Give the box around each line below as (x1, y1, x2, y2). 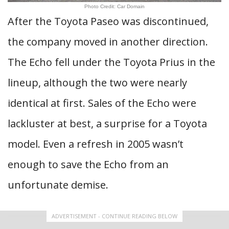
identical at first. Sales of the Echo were (8, 96, 196, 110)
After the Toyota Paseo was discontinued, (8, 14, 209, 28)
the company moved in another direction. (8, 35, 208, 49)
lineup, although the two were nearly (8, 76, 187, 89)
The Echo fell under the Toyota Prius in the (8, 55, 215, 69)
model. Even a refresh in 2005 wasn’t (8, 137, 184, 151)
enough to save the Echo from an (8, 157, 169, 171)
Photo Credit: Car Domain (84, 4, 145, 9)
